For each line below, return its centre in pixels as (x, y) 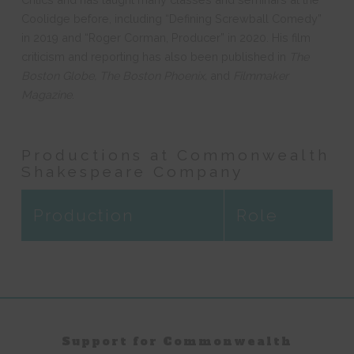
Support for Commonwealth (177, 341)
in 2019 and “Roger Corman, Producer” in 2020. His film (166, 38)
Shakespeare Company (132, 171)
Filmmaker (259, 75)
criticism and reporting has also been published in (155, 56)
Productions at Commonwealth (175, 155)
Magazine (46, 94)
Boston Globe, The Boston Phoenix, (115, 75)
